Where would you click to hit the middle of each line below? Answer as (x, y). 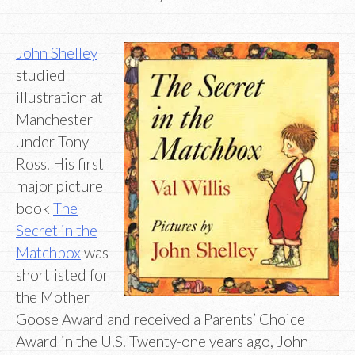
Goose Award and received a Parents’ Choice (160, 319)
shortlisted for (62, 275)
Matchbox (48, 253)
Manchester (54, 120)
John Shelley (57, 53)
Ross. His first (60, 164)
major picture (59, 186)
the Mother (53, 297)
